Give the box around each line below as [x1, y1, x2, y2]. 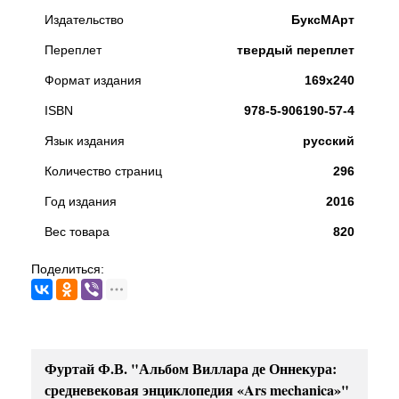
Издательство [45, 12, 124, 27]
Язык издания [45, 134, 125, 148]
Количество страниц [45, 164, 162, 178]
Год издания [45, 194, 117, 208]
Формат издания [45, 73, 142, 87]
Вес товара [45, 224, 110, 239]
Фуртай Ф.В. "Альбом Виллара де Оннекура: [45, 358, 337, 379]
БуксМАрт [291, 12, 354, 27]
